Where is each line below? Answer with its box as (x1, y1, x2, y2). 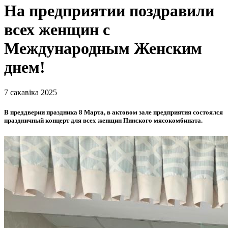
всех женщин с (4, 20, 110, 39)
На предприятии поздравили (4, 2, 214, 20)
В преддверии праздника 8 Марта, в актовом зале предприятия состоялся (4, 108, 223, 116)
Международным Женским (4, 39, 202, 58)
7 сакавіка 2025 (4, 88, 57, 97)
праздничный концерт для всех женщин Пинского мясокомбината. (4, 116, 203, 124)
